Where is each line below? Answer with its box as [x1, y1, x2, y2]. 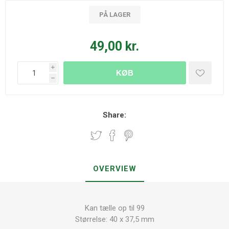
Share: [103, 110, 126, 120]
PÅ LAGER [99, 11, 130, 18]
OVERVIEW [93, 164, 136, 173]
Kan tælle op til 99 [84, 203, 145, 213]
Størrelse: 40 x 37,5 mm [75, 215, 154, 224]
